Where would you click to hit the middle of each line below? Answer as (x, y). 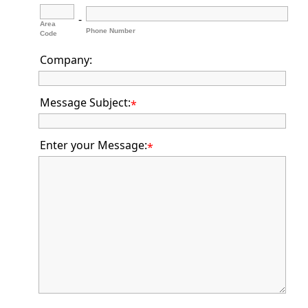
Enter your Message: (93, 145)
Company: (66, 59)
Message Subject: (85, 102)
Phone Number (111, 30)
